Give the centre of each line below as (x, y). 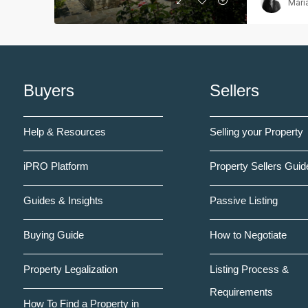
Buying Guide (54, 235)
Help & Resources (65, 132)
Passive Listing (243, 200)
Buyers (49, 90)
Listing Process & (249, 269)
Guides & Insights (63, 200)
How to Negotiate (248, 235)
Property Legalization (70, 269)
